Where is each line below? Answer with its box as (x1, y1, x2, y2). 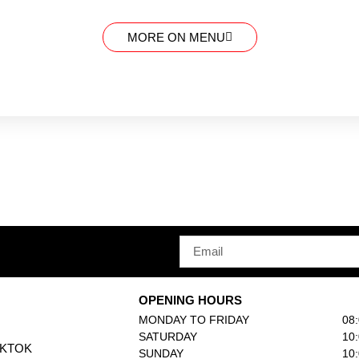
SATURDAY (139, 330, 198, 344)
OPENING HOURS (139, 293, 243, 308)
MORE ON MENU (127, 30, 225, 45)
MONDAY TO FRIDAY (139, 313, 250, 327)
